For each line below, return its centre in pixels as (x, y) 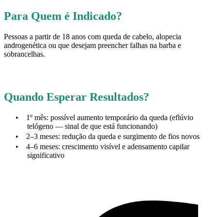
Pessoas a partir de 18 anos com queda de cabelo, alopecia (93, 36)
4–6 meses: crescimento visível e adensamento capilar (108, 146)
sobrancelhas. (24, 54)
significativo (46, 155)
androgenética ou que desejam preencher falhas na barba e (93, 45)
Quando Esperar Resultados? (77, 97)
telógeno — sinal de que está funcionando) (92, 126)
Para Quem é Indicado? (63, 16)
